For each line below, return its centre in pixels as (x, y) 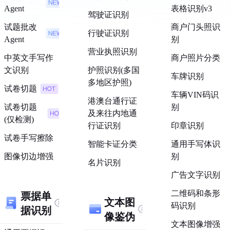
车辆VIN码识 (195, 95)
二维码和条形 (196, 193)
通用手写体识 (196, 144)
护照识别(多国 (113, 70)
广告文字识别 (196, 175)
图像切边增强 (29, 156)
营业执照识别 (112, 52)
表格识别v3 (192, 8)
